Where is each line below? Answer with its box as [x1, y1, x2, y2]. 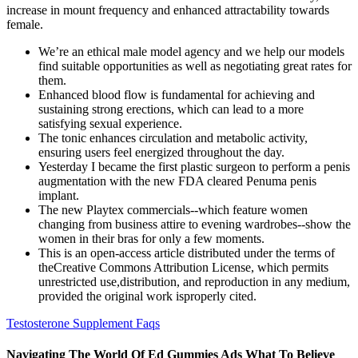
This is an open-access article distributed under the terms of [38, 246, 335, 261]
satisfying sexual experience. [38, 117, 182, 131]
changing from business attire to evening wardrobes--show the [38, 217, 351, 232]
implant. [38, 189, 79, 203]
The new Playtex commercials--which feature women [38, 203, 308, 217]
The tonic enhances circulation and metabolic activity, [38, 131, 308, 145]
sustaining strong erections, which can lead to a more [38, 102, 304, 117]
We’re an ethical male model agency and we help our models [38, 45, 344, 59]
